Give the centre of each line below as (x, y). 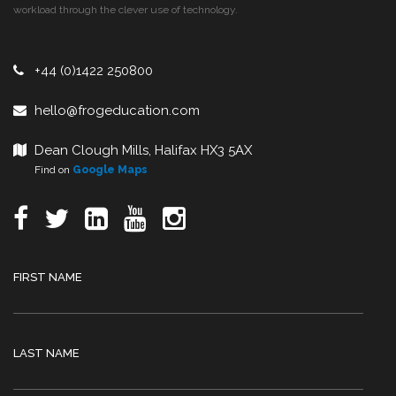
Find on (43, 170)
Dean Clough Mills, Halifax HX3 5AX (143, 150)
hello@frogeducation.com (117, 110)
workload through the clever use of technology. (126, 10)
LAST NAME (46, 353)
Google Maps (110, 170)
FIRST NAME (48, 277)
